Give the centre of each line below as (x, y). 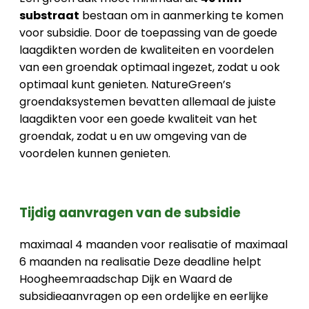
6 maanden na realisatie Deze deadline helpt (140, 261)
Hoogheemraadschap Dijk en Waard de (126, 279)
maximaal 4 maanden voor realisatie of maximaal (153, 244)
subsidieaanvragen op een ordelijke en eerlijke (144, 296)
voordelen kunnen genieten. (95, 154)
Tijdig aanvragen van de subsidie (130, 213)
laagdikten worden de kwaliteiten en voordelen (147, 50)
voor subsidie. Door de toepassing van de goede (148, 33)
